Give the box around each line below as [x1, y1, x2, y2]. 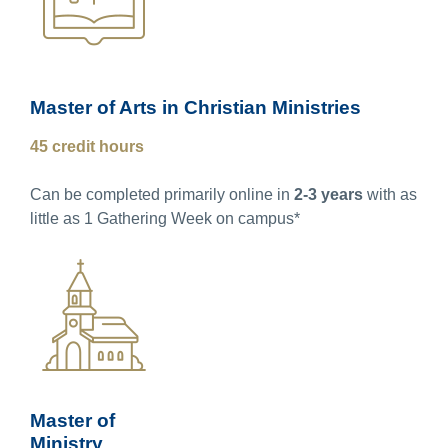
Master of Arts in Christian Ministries [30, 96, 361, 118]
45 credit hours [30, 137, 144, 155]
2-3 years [294, 185, 363, 203]
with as [363, 185, 417, 203]
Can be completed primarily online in [30, 185, 294, 203]
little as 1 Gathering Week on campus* [30, 209, 300, 227]
